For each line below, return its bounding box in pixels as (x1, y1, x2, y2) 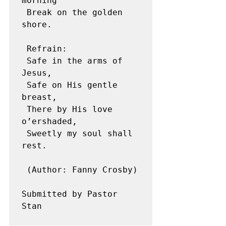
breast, (22, 92, 57, 102)
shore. (22, 20, 52, 29)
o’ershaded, (22, 117, 77, 126)
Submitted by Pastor (22, 189, 118, 199)
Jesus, (22, 68, 52, 78)
